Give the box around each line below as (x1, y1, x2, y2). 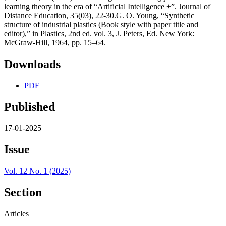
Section (4, 186, 42, 199)
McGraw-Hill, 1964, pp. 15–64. (4, 38, 106, 47)
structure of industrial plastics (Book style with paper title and (4, 20, 198, 29)
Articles (4, 209, 29, 218)
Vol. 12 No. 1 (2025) (4, 166, 71, 176)
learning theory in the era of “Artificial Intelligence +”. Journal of (4, 2, 210, 11)
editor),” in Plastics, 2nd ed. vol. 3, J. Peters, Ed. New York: (4, 29, 194, 38)
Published (4, 100, 55, 114)
